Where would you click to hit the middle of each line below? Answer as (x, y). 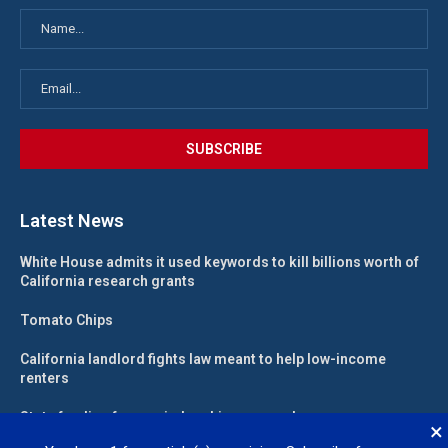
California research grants (107, 281)
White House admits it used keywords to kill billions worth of (219, 262)
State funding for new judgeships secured (158, 417)
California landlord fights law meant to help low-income (203, 359)
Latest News (72, 221)
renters (44, 378)
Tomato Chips (66, 320)
